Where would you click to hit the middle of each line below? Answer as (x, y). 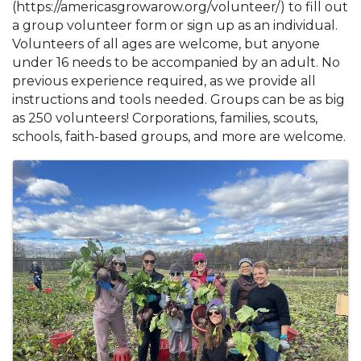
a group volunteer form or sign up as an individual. (175, 25)
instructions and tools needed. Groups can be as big (178, 100)
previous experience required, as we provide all (164, 81)
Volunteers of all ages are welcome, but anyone (166, 44)
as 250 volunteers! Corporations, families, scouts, (165, 118)
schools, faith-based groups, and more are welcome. (179, 137)
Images (60, 174)
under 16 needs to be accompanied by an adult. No (176, 62)
